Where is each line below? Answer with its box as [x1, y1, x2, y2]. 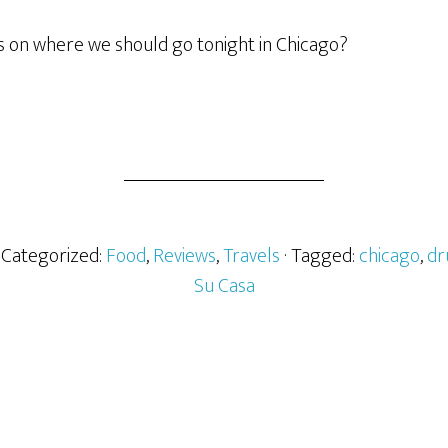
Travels [222, 239, 280, 273]
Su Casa [193, 269, 255, 303]
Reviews [152, 239, 216, 273]
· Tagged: [283, 239, 359, 273]
